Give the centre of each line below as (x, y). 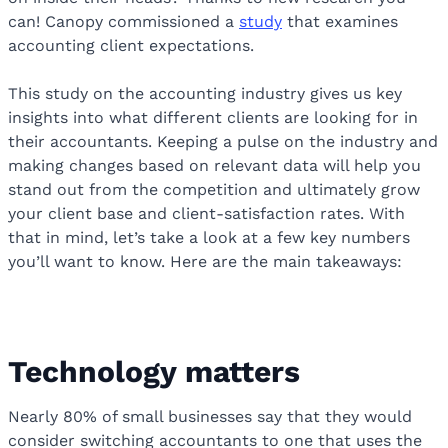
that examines (340, 22)
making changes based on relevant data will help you (214, 166)
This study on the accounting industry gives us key (205, 94)
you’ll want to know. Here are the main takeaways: (207, 262)
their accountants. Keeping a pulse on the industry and (223, 142)
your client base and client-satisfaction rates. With (206, 214)
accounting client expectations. (133, 46)
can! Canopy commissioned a (123, 22)
